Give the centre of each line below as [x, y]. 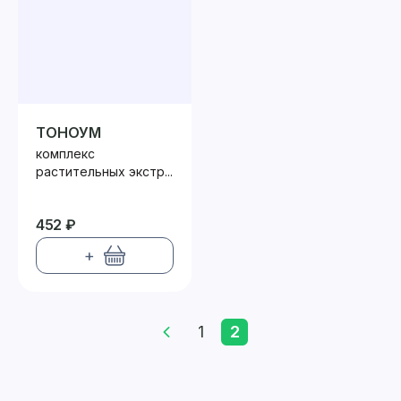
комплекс [65, 154]
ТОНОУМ [68, 132]
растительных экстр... [104, 171]
